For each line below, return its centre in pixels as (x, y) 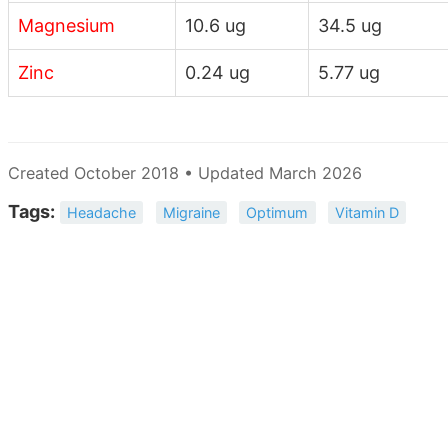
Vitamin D (366, 213)
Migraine (191, 213)
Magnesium (66, 25)
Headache (102, 213)
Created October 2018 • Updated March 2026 (185, 172)
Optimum (277, 213)
